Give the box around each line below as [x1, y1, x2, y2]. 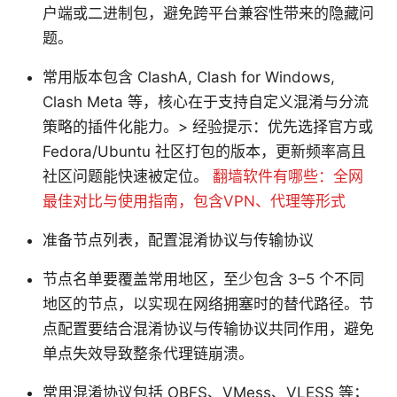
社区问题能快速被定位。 [43, 167, 213, 185]
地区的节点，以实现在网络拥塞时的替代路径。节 [43, 294, 374, 313]
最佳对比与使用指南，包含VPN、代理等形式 [43, 191, 346, 210]
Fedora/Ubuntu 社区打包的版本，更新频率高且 [43, 142, 366, 160]
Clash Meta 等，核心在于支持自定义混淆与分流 [43, 92, 369, 111]
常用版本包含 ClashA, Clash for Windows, [43, 67, 335, 86]
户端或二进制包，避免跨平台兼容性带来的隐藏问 [43, 4, 374, 22]
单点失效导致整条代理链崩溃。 [43, 344, 253, 362]
